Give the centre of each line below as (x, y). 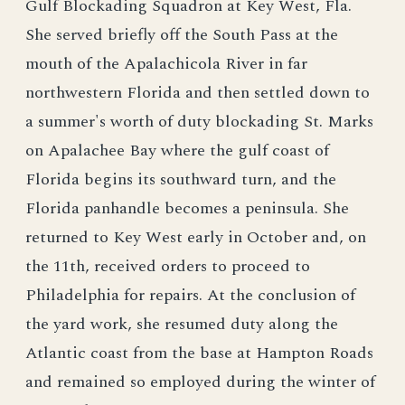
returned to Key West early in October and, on (196, 237)
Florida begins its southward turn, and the (181, 179)
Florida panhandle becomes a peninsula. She (187, 208)
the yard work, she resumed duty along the (182, 324)
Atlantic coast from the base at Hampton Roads (199, 353)
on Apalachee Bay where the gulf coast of (177, 151)
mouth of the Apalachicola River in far (166, 64)
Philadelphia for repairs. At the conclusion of (190, 295)
